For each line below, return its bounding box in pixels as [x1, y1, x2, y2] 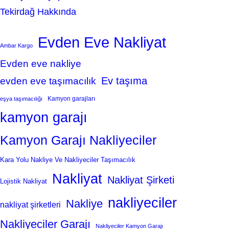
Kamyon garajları [48, 95, 95, 102]
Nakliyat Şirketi [107, 174, 174, 186]
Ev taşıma [101, 75, 147, 86]
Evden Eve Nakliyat [38, 34, 166, 51]
